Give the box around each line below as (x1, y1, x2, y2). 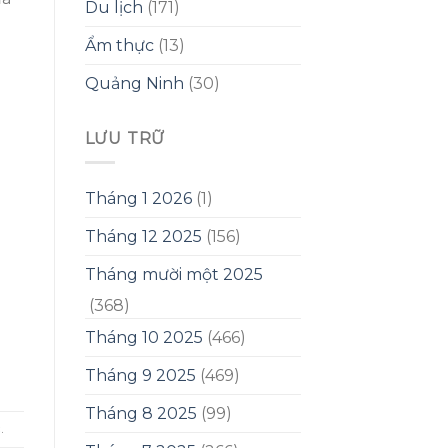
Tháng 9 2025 (84, 366, 196, 386)
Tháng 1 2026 (84, 189, 192, 209)
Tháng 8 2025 (84, 404, 197, 424)
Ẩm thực (84, 35, 154, 55)
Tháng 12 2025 (84, 227, 202, 247)
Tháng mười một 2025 (84, 265, 263, 285)
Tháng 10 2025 (84, 328, 203, 348)
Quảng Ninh (84, 73, 184, 93)
